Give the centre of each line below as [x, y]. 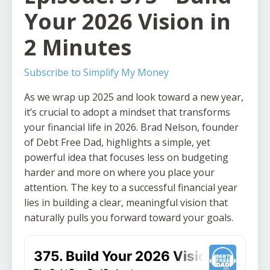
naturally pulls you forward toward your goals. [129, 218]
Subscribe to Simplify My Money [96, 73]
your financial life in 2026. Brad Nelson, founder [131, 127]
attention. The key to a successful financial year [131, 188]
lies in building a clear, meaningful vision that [126, 203]
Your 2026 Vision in [127, 22]
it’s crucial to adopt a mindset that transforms [127, 112]
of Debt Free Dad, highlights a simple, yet [117, 143]
